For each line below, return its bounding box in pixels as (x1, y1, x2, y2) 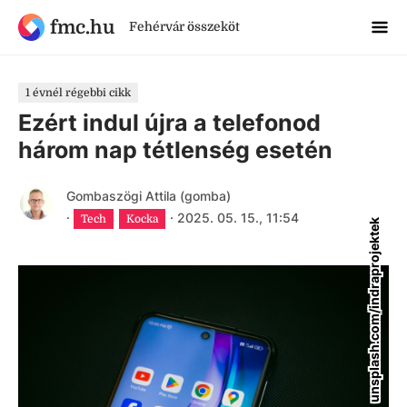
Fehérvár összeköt (128, 19, 240, 34)
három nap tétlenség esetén (18, 136, 333, 164)
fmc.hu (49, 15, 114, 38)
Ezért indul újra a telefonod (18, 109, 321, 136)
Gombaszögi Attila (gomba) (65, 188, 231, 203)
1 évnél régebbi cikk (25, 86, 131, 99)
